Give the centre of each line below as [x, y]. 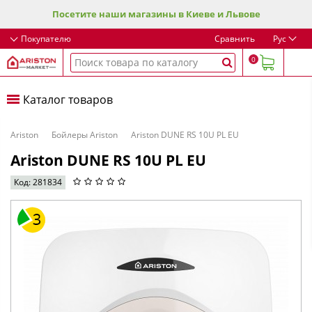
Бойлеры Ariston [85, 135]
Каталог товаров [68, 99]
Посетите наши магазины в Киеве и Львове [156, 14]
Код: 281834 [38, 182]
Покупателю [46, 38]
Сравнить [235, 38]
